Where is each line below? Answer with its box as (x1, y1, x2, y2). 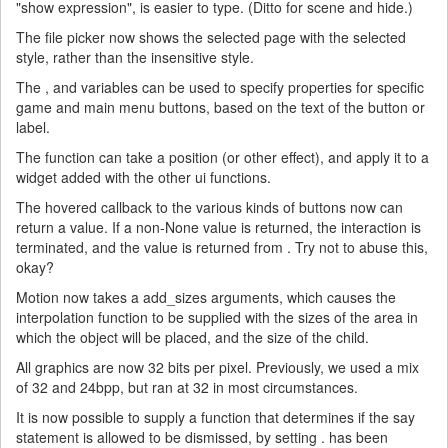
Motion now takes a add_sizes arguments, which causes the (16, 287, 396, 307)
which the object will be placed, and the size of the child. (16, 327, 369, 347)
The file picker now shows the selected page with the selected (16, 27, 406, 47)
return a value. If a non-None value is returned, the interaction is (16, 217, 421, 237)
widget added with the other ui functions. (16, 167, 271, 187)
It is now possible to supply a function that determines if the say (16, 407, 415, 427)
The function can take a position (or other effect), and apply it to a (16, 147, 429, 167)
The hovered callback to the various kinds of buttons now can (16, 197, 403, 217)
